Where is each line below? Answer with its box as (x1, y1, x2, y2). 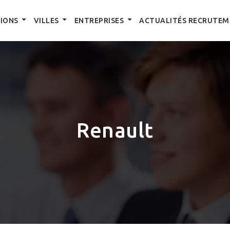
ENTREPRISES (74, 16, 124, 25)
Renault (76, 119, 154, 142)
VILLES (33, 16, 59, 25)
